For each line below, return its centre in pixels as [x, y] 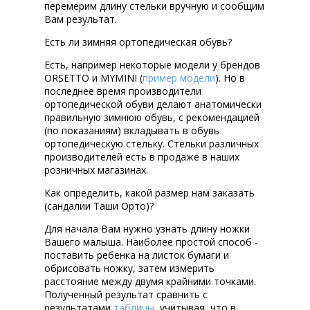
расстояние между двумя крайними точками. [150, 282]
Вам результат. [81, 19]
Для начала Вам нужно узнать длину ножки [147, 229]
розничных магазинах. [96, 170]
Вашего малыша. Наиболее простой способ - [151, 242]
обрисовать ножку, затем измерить [129, 268]
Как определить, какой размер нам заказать [149, 193]
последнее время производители [123, 91]
